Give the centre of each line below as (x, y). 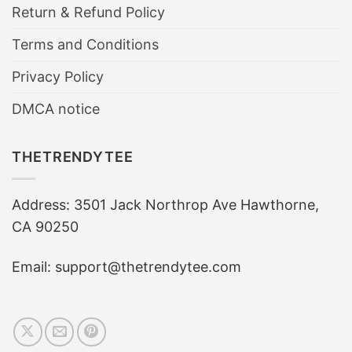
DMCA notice (56, 108)
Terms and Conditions (85, 44)
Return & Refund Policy (88, 12)
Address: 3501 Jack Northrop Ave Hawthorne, (165, 204)
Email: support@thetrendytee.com (126, 266)
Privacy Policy (58, 76)
